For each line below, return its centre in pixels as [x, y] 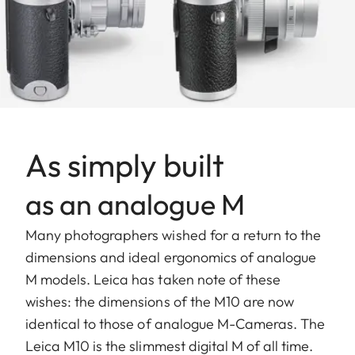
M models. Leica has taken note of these [153, 280]
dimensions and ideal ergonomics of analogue [171, 258]
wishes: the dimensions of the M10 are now [160, 302]
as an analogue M [135, 204]
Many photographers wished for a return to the [174, 235]
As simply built [125, 165]
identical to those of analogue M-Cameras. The [176, 324]
